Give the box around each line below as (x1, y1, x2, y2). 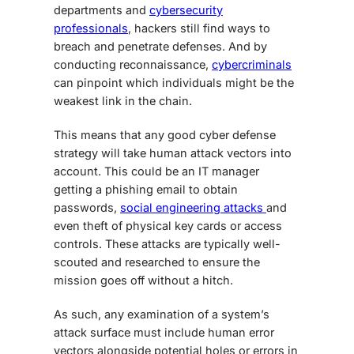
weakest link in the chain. (54, 93, 192, 107)
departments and (54, 2, 149, 17)
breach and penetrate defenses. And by (54, 39, 267, 53)
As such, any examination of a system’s (54, 307, 269, 321)
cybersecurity (149, 2, 223, 17)
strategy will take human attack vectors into (54, 145, 292, 160)
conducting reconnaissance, (54, 57, 212, 71)
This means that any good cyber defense (54, 127, 276, 141)
